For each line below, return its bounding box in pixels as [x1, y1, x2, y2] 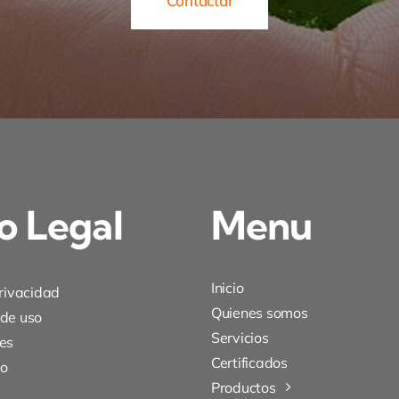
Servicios [210, 328, 269, 346]
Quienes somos [210, 303, 308, 322]
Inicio [210, 278, 244, 297]
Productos [210, 378, 276, 396]
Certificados [210, 353, 288, 371]
